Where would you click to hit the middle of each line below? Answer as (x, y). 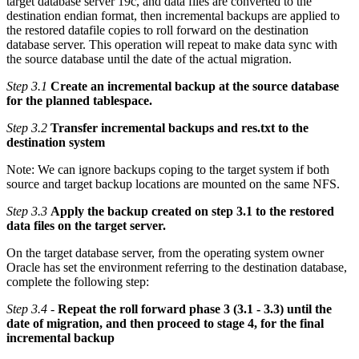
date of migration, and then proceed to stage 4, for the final (165, 324)
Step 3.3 (27, 212)
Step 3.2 (27, 128)
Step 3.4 (27, 309)
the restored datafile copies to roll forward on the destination (157, 30)
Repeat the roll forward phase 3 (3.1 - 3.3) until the (195, 309)
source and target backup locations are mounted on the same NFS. (173, 184)
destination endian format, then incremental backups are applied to (173, 16)
